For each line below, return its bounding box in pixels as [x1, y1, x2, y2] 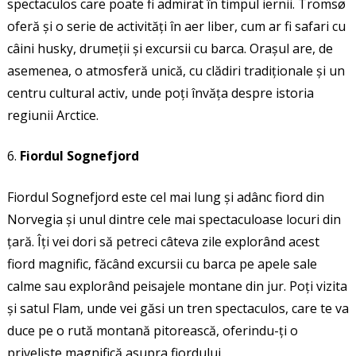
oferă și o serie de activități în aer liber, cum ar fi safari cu [6, 17, 346, 36]
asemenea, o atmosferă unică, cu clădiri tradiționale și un [6, 62, 345, 80]
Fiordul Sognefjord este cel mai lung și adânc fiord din [6, 188, 324, 207]
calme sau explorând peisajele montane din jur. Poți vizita [6, 277, 347, 296]
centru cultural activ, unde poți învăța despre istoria [6, 84, 314, 103]
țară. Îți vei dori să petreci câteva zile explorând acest [6, 233, 319, 251]
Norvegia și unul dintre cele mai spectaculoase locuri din [6, 211, 341, 229]
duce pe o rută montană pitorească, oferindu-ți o [6, 322, 298, 340]
